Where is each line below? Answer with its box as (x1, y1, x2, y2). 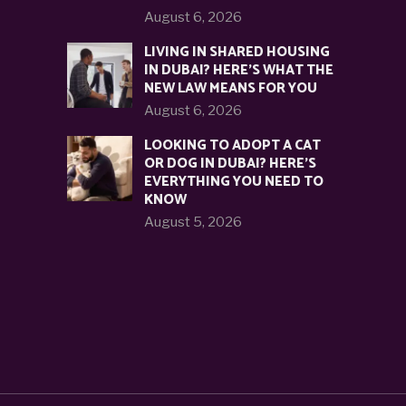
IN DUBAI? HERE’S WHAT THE (144, 59, 333, 82)
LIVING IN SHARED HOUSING (144, 41, 330, 64)
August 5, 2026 (144, 214, 242, 231)
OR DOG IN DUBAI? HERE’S (144, 152, 316, 176)
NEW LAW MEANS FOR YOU (144, 77, 317, 101)
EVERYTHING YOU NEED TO (144, 170, 324, 194)
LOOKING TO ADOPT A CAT (144, 134, 321, 158)
